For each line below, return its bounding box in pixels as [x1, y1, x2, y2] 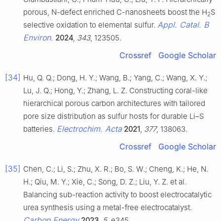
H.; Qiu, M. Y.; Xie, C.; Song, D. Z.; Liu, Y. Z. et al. [23, 177, 186, 186]
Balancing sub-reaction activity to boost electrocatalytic [23, 189, 212, 199]
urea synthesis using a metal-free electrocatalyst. [23, 202, 192, 212]
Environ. [23, 32, 53, 42]
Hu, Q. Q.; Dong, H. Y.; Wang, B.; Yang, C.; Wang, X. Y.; [23, 73, 207, 82]
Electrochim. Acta [57, 123, 122, 134]
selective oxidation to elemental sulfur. [23, 20, 157, 30]
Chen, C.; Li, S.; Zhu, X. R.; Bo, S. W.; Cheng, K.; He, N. [23, 164, 208, 174]
